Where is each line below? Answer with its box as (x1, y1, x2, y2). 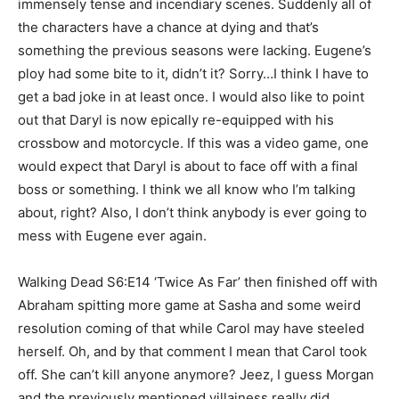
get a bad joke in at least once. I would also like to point (18, 88, 364, 106)
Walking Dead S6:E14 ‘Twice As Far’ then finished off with (18, 273, 378, 291)
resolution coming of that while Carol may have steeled (18, 320, 364, 338)
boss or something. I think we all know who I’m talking (18, 181, 355, 199)
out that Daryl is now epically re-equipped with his (18, 111, 334, 129)
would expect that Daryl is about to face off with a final (18, 158, 358, 175)
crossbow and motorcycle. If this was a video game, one (18, 134, 369, 152)
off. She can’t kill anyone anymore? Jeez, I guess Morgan (18, 366, 374, 384)
